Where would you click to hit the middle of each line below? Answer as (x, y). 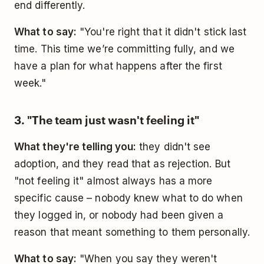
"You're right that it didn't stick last (162, 32)
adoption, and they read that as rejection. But (122, 164)
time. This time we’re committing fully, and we (124, 49)
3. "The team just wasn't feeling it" (107, 120)
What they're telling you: (75, 146)
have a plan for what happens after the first (118, 66)
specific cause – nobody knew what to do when (128, 198)
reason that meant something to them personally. (132, 232)
